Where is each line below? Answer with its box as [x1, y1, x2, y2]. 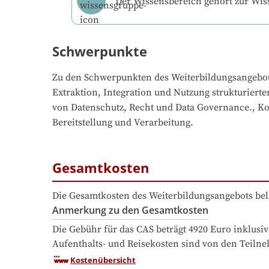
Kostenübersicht [70, 254, 136, 265]
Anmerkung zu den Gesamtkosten [52, 203, 208, 217]
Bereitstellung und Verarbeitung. [52, 116, 193, 129]
